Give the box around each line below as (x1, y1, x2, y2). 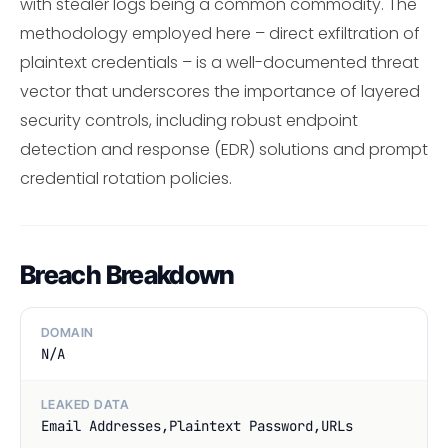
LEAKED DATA (41, 397, 130, 413)
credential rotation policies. (20, 167, 232, 191)
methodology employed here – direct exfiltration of (20, 22, 420, 46)
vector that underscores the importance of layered (20, 80, 420, 104)
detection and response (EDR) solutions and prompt (20, 138, 428, 162)
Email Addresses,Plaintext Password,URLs (41, 417, 353, 436)
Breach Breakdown (20, 259, 235, 291)
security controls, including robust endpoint (20, 109, 358, 133)
